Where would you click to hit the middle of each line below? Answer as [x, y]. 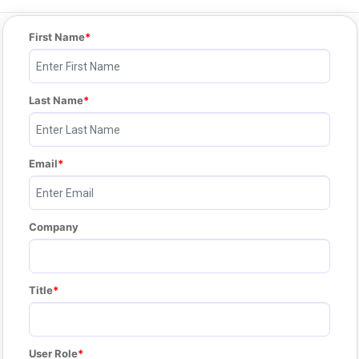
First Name [57, 37]
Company [54, 227]
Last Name [56, 100]
